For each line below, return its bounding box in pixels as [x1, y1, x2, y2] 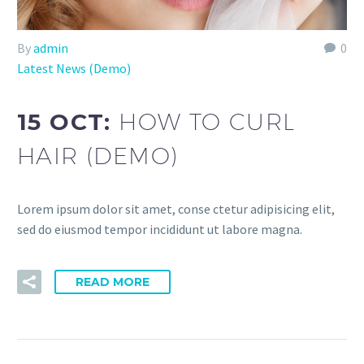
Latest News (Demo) [17, 60, 131, 77]
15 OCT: [17, 108, 119, 136]
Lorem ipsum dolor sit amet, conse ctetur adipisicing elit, [17, 200, 335, 217]
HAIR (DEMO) [17, 142, 179, 169]
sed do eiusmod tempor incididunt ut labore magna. [17, 220, 302, 237]
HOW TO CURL [119, 108, 296, 135]
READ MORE [76, 275, 149, 290]
